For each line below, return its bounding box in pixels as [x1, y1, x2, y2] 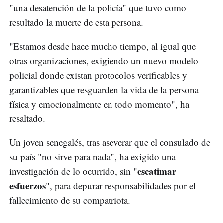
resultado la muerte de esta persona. [9, 16, 143, 29]
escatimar [137, 164, 176, 178]
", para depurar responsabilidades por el [46, 179, 196, 192]
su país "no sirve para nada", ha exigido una [9, 150, 176, 163]
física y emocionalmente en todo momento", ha [9, 98, 189, 111]
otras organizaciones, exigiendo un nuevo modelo [9, 54, 198, 67]
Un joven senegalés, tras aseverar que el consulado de [9, 136, 210, 149]
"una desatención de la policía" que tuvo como [9, 1, 186, 14]
